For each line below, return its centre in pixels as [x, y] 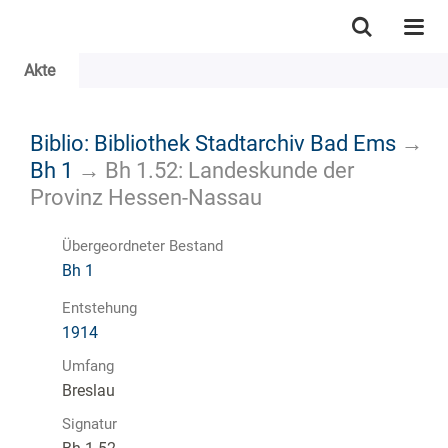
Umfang [88, 365]
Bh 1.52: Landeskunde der [229, 169]
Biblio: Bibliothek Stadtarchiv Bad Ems [213, 142]
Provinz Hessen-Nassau [146, 196]
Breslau [88, 390]
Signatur [89, 423]
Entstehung [99, 307]
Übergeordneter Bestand [142, 245]
